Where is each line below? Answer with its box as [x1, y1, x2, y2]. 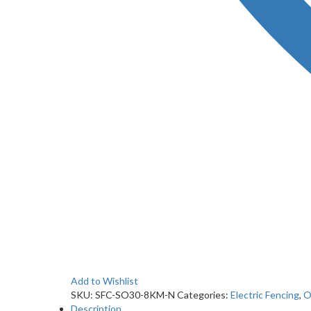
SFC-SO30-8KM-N [95, 289, 175, 301]
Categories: [177, 289, 230, 301]
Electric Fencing [230, 289, 299, 301]
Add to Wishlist [71, 275, 138, 287]
